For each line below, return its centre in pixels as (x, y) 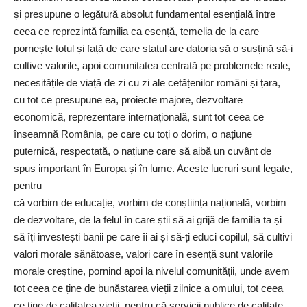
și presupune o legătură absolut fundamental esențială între (145, 14)
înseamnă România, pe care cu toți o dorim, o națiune (133, 134)
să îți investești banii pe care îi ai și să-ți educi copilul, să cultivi (153, 237)
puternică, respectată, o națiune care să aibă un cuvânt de (143, 151)
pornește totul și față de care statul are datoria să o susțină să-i (153, 49)
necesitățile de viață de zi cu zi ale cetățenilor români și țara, (147, 83)
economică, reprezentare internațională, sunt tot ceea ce (139, 117)
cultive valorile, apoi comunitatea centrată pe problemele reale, (152, 66)
